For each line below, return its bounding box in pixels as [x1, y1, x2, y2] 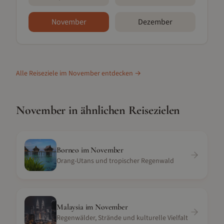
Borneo [56, 145, 79, 155]
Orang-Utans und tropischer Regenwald [56, 156, 174, 166]
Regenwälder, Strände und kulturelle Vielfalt [56, 213, 188, 223]
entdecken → [100, 68, 141, 78]
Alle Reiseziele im [16, 68, 68, 78]
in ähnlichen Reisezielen [65, 103, 180, 117]
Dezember [138, 16, 172, 27]
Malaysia [56, 202, 83, 212]
